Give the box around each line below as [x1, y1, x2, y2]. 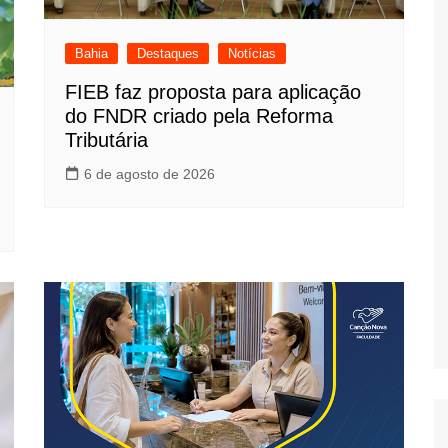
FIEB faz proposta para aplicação [65, 80, 361, 103]
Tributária [65, 128, 148, 151]
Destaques [137, 45, 199, 61]
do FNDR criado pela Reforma [65, 104, 333, 127]
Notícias [228, 45, 276, 61]
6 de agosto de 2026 [84, 165, 215, 182]
